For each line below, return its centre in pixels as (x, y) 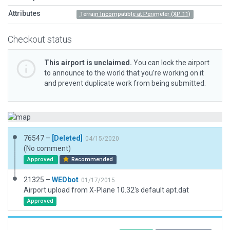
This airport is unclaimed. (88, 63)
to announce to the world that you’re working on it (124, 73)
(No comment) (47, 148)
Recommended (92, 159)
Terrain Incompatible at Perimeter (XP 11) (135, 14)
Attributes (24, 13)
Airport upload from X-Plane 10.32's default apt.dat (106, 190)
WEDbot (65, 180)
